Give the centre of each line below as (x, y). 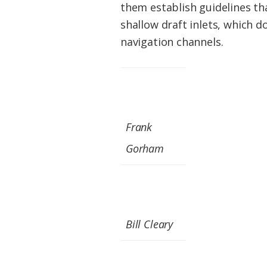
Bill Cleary (150, 224)
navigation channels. (172, 42)
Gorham (145, 149)
